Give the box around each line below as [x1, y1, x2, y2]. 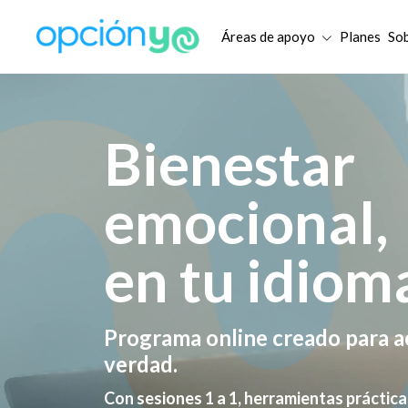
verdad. [104, 350, 178, 377]
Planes [339, 27, 381, 45]
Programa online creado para [104, 323, 393, 351]
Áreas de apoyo [220, 27, 318, 45]
